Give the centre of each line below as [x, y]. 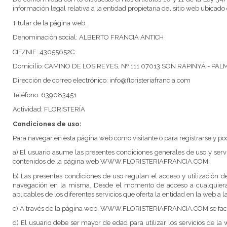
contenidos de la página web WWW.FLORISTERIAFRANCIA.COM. [111, 162]
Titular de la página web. [49, 23]
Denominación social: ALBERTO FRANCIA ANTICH [88, 37]
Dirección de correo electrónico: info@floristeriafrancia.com [101, 81]
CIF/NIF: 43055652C [43, 52]
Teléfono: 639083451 [44, 95]
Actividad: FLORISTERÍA [49, 109]
